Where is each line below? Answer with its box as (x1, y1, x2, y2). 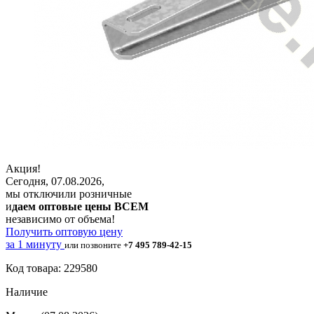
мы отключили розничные (6, 187, 132, 200)
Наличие (6, 285, 48, 298)
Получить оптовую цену (6, 225, 123, 238)
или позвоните (64, 239, 123, 250)
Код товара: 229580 (6, 261, 97, 274)
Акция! (6, 162, 41, 175)
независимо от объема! (6, 212, 115, 225)
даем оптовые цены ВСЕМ (12, 200, 149, 212)
